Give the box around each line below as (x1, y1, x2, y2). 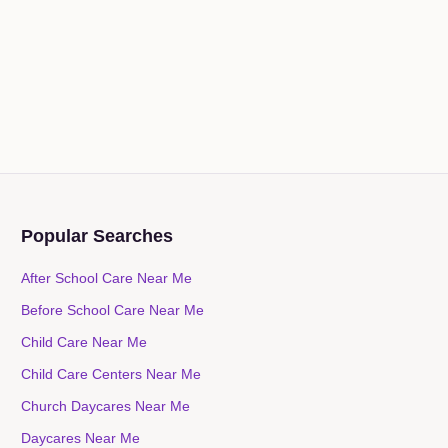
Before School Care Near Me (21, 302, 205, 318)
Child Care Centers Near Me (21, 366, 202, 382)
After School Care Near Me (21, 270, 193, 286)
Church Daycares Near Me (21, 398, 191, 414)
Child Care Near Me (21, 334, 148, 350)
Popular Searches (21, 226, 174, 246)
